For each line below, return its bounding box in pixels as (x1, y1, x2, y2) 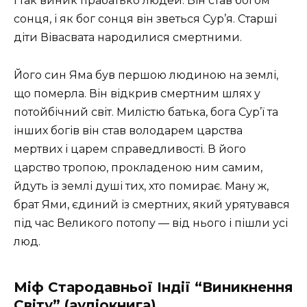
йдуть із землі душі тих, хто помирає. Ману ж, (14, 179, 269, 193)
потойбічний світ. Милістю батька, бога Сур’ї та (14, 105, 278, 119)
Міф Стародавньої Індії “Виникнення (14, 278, 293, 295)
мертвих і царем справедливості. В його (14, 142, 246, 156)
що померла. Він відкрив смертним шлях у (14, 86, 260, 100)
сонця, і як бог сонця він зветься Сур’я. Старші (14, 12, 277, 26)
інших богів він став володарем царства (14, 123, 243, 137)
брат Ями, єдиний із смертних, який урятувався (14, 197, 290, 211)
